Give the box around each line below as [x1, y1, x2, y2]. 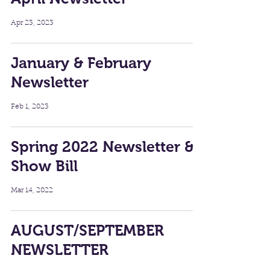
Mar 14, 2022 [11, 187, 53, 195]
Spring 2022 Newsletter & [11, 138, 194, 155]
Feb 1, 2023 [11, 103, 49, 111]
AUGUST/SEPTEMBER [11, 222, 164, 239]
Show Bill [11, 157, 78, 175]
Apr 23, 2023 [11, 19, 54, 27]
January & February [11, 54, 151, 72]
